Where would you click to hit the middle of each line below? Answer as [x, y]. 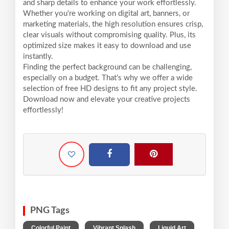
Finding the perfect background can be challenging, [107, 67]
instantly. [38, 57]
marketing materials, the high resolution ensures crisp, [113, 25]
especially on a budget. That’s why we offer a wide [108, 78]
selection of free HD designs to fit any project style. [110, 89]
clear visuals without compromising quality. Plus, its [109, 35]
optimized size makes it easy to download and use [107, 46]
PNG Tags [50, 211]
